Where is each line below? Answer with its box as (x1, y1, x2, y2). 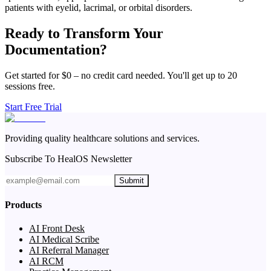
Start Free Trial (5, 101, 62, 112)
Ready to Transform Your (5, 25, 163, 41)
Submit (119, 175, 144, 185)
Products (5, 199, 42, 210)
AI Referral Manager (29, 245, 109, 256)
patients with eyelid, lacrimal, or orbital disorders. (5, 2, 192, 13)
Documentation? (5, 41, 107, 57)
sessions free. (5, 80, 55, 91)
